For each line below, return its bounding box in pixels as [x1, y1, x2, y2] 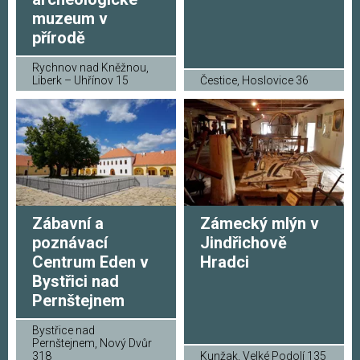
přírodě [32, 27, 85, 47]
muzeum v [32, 8, 108, 28]
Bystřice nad [32, 323, 95, 337]
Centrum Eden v [32, 252, 149, 272]
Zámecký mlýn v [200, 213, 319, 233]
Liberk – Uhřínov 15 [32, 73, 129, 87]
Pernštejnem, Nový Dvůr [32, 336, 152, 350]
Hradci [200, 252, 249, 272]
